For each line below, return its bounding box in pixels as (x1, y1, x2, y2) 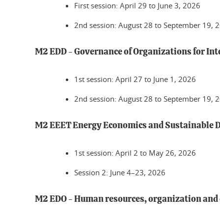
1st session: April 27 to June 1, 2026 (74, 74, 196, 84)
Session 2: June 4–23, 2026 (74, 167, 165, 177)
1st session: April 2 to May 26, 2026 (74, 148, 196, 158)
